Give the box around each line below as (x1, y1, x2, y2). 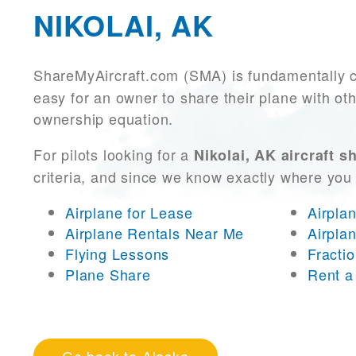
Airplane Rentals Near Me (65, 222, 245, 244)
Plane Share (65, 264, 151, 285)
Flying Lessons (65, 243, 170, 265)
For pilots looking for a (33, 144, 194, 165)
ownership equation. (33, 108, 179, 130)
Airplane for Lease (65, 202, 193, 223)
